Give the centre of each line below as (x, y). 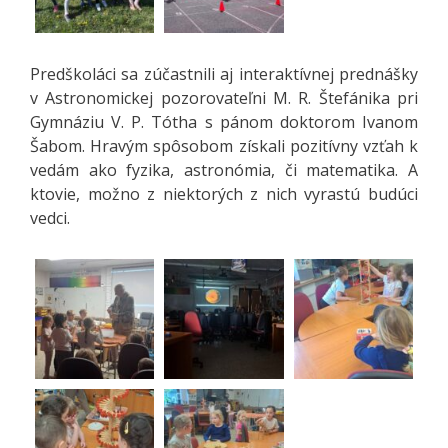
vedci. (50, 218)
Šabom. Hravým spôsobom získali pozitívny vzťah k (224, 146)
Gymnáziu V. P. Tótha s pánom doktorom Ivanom (224, 122)
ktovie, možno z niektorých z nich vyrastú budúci (224, 194)
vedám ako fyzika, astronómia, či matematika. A (224, 170)
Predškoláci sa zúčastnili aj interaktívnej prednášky (224, 74)
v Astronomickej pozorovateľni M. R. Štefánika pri (224, 98)
